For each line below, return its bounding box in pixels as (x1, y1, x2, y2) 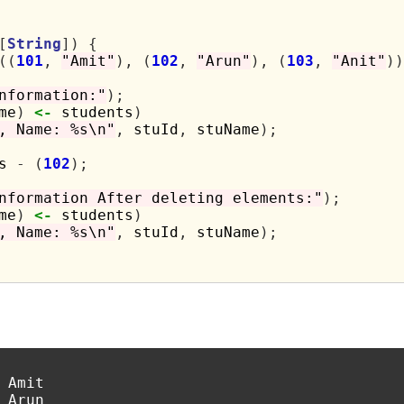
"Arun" (196, 52, 251, 69)
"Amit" (60, 52, 115, 69)
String (6, 35, 61, 52)
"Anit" (331, 52, 386, 69)
